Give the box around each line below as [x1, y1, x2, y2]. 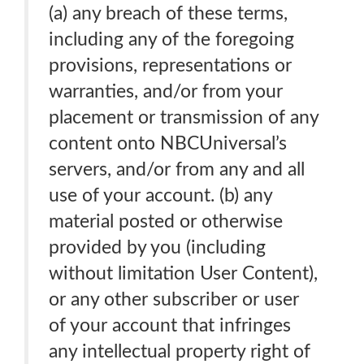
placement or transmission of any [49, 108, 319, 127]
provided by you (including [49, 238, 266, 257]
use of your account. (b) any [49, 186, 273, 205]
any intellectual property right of [49, 342, 310, 361]
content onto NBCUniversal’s [49, 134, 287, 153]
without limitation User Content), [49, 264, 318, 283]
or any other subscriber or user [49, 290, 299, 309]
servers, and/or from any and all [49, 160, 305, 179]
